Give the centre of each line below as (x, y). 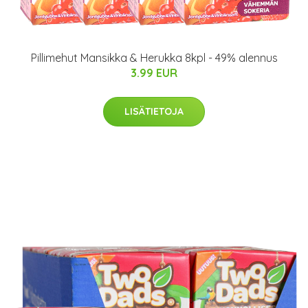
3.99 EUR (154, 73)
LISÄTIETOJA (154, 111)
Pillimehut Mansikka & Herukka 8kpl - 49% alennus (154, 58)
